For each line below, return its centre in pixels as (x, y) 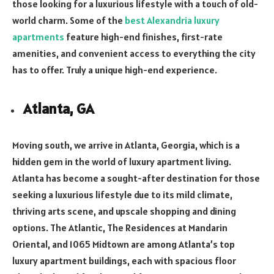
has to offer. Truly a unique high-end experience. (115, 70)
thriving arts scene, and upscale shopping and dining (124, 211)
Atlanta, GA (59, 109)
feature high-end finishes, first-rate (143, 37)
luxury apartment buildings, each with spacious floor (124, 261)
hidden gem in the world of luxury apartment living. (122, 162)
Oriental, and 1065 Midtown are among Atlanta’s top (124, 244)
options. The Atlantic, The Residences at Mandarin (120, 228)
